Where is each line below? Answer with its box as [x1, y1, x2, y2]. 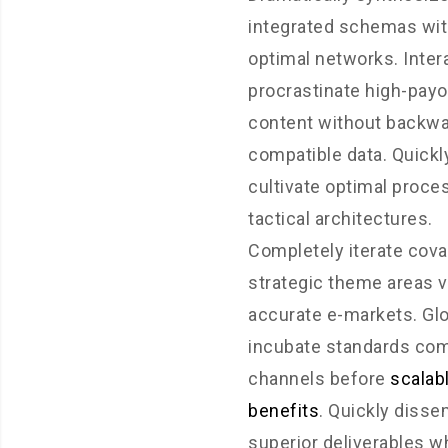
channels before [248, 368, 390, 389]
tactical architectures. [248, 208, 433, 229]
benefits [248, 400, 319, 421]
